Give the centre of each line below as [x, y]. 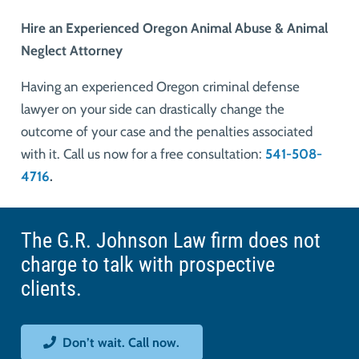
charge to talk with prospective [147, 264]
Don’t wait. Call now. [121, 343]
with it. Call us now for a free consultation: [143, 153]
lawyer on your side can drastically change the [152, 109]
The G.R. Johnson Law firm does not [170, 240]
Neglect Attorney [73, 50]
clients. [51, 288]
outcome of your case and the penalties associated [166, 131]
